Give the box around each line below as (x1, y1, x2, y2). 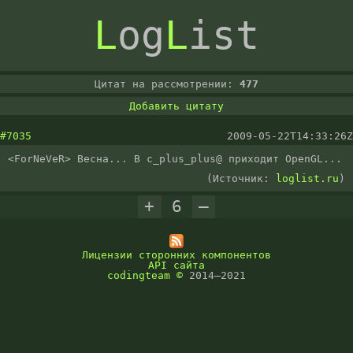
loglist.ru (276, 173, 339, 184)
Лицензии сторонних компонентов (82, 249, 271, 262)
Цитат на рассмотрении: (95, 78, 240, 90)
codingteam (107, 269, 170, 282)
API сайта (148, 259, 205, 272)
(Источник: (206, 173, 276, 184)
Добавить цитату (129, 100, 224, 112)
